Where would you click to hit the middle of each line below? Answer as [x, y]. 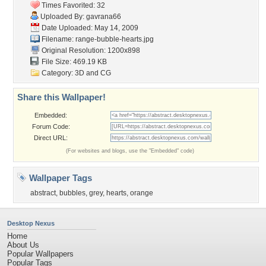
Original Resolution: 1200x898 [90, 50]
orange [142, 193]
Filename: [58, 39]
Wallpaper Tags [59, 178]
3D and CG [93, 73]
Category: [57, 73]
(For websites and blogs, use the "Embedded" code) [130, 151]
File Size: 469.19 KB [73, 62]
